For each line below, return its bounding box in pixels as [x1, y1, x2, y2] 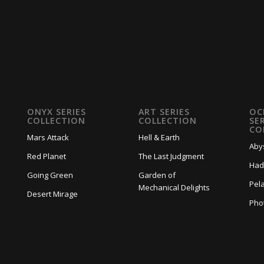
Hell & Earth [138, 131, 180, 143]
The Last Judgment [138, 150, 204, 161]
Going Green [27, 169, 74, 180]
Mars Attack [27, 131, 70, 143]
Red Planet [27, 150, 67, 161]
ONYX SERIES [27, 105, 87, 117]
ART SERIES [138, 105, 190, 117]
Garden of [138, 169, 176, 180]
